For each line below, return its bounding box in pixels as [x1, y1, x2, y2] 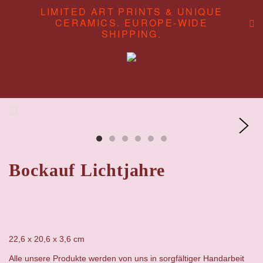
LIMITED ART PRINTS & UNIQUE [40, 5, 223, 18]
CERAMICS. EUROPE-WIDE [55, 16, 208, 29]
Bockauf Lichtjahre [9, 160, 166, 180]
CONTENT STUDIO [79, 131, 184, 141]
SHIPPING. [101, 27, 162, 41]
